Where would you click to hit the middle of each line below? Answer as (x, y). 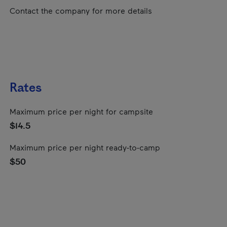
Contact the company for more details (81, 10)
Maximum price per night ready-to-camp (85, 147)
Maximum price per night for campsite (81, 111)
